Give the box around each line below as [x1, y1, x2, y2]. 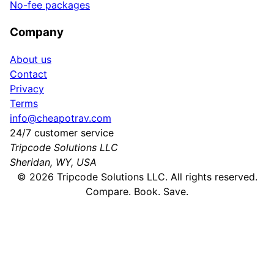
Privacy [10, 83, 44, 95]
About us [10, 53, 51, 66]
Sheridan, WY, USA [10, 156, 97, 169]
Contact [10, 68, 47, 81]
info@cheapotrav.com [10, 112, 111, 125]
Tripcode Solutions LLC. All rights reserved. [53, 171, 257, 183]
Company [10, 24, 64, 39]
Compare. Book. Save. [86, 185, 188, 198]
